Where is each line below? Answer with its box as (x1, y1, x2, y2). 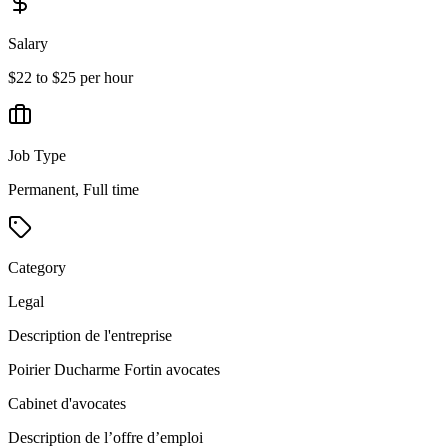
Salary (8, 35, 48, 53)
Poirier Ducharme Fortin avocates (8, 361, 220, 379)
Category (8, 259, 66, 277)
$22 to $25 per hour (8, 69, 133, 87)
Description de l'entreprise (8, 327, 172, 345)
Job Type (8, 147, 66, 165)
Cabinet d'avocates (8, 395, 126, 413)
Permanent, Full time (8, 181, 139, 199)
